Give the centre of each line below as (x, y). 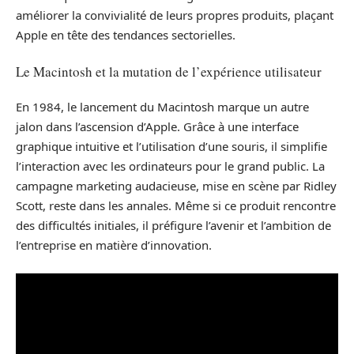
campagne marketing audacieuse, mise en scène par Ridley (176, 186)
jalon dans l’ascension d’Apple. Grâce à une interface (157, 126)
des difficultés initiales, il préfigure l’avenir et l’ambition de (173, 225)
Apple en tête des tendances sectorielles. (126, 35)
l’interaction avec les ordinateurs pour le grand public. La (170, 166)
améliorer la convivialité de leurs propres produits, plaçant (175, 15)
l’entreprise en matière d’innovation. (114, 245)
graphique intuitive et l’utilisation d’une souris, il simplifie (171, 146)
